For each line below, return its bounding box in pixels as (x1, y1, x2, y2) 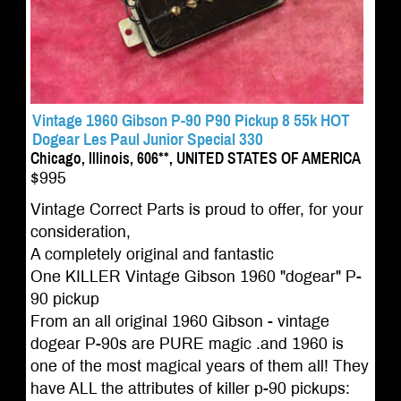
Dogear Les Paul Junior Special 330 (31, 129, 263, 149)
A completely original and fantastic (30, 245, 274, 263)
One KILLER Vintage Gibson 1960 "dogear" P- (30, 268, 362, 286)
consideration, (30, 223, 131, 241)
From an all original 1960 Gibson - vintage (30, 312, 329, 330)
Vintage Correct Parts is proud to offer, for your (30, 200, 363, 218)
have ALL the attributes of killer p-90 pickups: (30, 380, 350, 397)
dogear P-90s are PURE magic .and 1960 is (30, 335, 344, 353)
